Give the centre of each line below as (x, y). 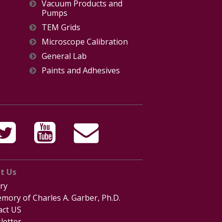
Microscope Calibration (85, 42)
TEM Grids (61, 27)
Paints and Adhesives (81, 70)
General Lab (64, 56)
